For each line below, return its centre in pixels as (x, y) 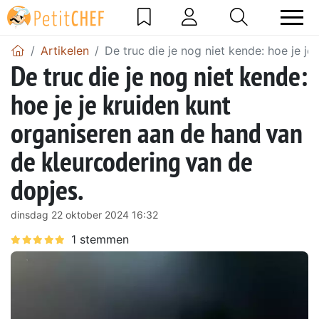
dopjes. (47, 189)
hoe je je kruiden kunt (121, 104)
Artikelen (65, 50)
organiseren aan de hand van (157, 132)
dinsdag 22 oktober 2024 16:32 (84, 214)
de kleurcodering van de (132, 161)
